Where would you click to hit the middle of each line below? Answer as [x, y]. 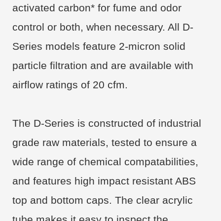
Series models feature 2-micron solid [99, 46]
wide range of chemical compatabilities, [105, 162]
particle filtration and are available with [103, 65]
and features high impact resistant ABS [104, 181]
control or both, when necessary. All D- [103, 27]
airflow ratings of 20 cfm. [70, 85]
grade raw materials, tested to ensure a [105, 142]
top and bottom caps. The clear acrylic [103, 200]
